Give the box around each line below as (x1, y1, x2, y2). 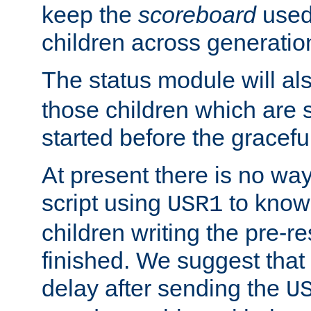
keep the (42, 1, 138, 28)
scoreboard (138, 1, 256, 28)
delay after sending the (42, 275, 286, 302)
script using (42, 190, 167, 217)
